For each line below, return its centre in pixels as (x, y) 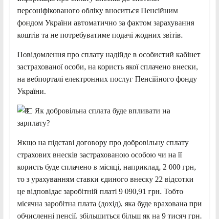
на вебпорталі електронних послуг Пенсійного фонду (107, 79)
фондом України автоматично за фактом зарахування (105, 23)
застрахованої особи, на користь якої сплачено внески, (107, 67)
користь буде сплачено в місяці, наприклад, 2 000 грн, (106, 167)
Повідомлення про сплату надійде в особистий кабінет (109, 55)
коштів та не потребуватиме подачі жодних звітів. (100, 35)
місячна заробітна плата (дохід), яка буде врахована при (109, 204)
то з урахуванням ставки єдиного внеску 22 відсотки (105, 179)
